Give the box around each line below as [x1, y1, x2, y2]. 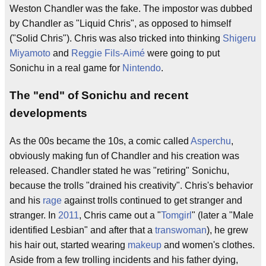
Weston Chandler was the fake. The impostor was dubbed [9, 4, 252, 14]
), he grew [207, 225, 248, 236]
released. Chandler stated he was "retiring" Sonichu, [9, 166, 229, 176]
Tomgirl [161, 210, 192, 221]
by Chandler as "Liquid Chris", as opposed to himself [9, 18, 231, 29]
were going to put [145, 48, 220, 59]
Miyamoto [9, 48, 50, 59]
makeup [128, 240, 161, 251]
